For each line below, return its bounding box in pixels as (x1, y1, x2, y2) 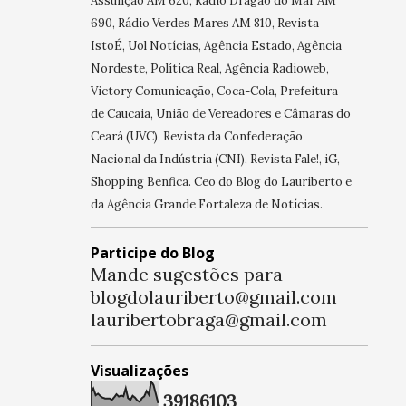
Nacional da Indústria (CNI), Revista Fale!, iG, (90, 151, 340, 168)
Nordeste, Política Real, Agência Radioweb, (90, 61, 329, 77)
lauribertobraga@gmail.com (90, 308, 327, 332)
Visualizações (90, 361, 188, 382)
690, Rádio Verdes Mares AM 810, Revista (90, 15, 319, 32)
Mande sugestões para (90, 263, 283, 286)
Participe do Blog (90, 243, 215, 264)
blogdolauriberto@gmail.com (90, 285, 337, 309)
